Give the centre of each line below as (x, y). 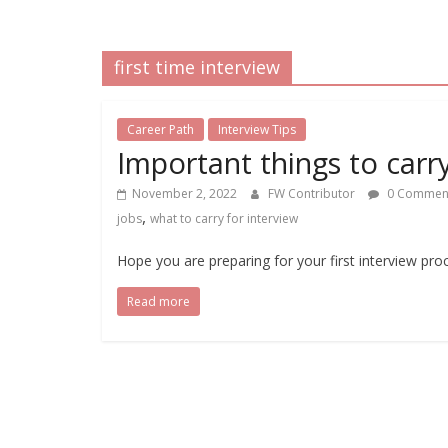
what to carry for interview (224, 219)
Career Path (160, 130)
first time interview (197, 67)
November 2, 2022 (184, 194)
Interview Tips (257, 130)
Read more (158, 302)
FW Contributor (313, 194)
